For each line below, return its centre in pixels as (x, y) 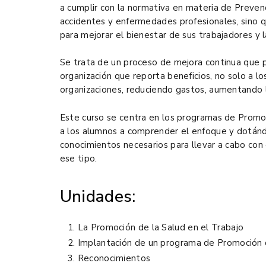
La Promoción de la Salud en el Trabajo (161, 228)
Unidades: (98, 197)
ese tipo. (78, 159)
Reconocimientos (114, 259)
